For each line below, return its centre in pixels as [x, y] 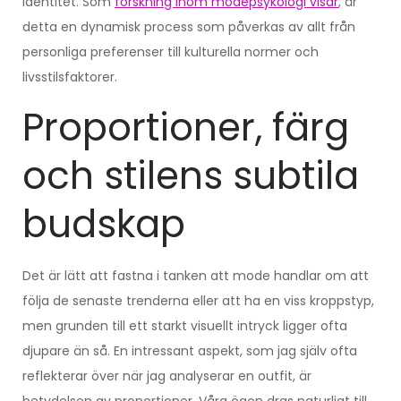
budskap [104, 224]
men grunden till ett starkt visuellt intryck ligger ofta [185, 325]
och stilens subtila [191, 175]
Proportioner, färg [186, 127]
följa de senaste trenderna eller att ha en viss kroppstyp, [198, 300]
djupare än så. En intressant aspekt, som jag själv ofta [190, 350]
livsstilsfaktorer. [70, 77]
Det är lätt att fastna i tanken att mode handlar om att [196, 275]
